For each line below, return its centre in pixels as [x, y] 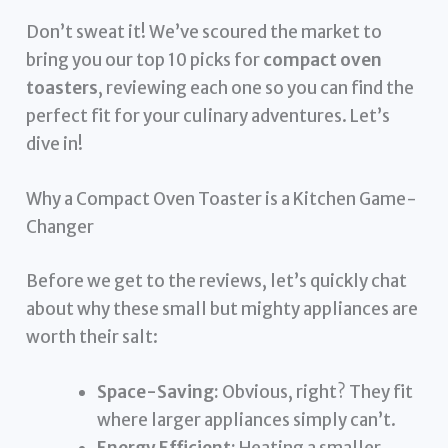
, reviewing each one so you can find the [256, 87]
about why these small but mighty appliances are [222, 308]
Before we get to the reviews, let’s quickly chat [217, 280]
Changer [60, 227]
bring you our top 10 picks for [145, 59]
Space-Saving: [158, 391]
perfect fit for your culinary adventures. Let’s [208, 115]
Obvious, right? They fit [316, 391]
